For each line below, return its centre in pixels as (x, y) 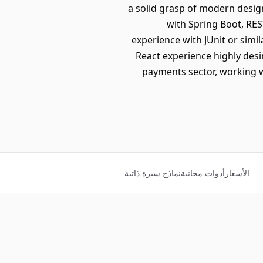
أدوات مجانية (203, 173)
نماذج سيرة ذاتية (153, 173)
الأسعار (237, 173)
